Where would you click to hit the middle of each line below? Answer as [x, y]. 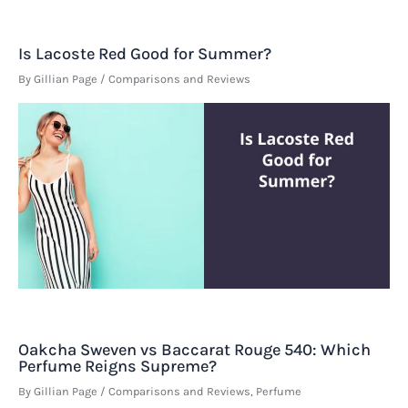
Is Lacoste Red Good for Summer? [145, 53]
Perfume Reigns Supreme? [117, 366]
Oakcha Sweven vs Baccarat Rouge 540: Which [194, 349]
